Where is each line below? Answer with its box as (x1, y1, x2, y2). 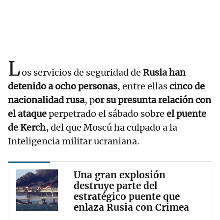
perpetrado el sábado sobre (47, 108, 166, 120)
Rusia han (143, 67, 186, 79)
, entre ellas (117, 81, 169, 92)
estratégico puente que (74, 191, 180, 203)
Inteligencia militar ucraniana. (8, 136, 139, 147)
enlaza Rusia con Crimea (74, 201, 189, 214)
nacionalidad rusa (8, 94, 84, 106)
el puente (166, 108, 206, 120)
